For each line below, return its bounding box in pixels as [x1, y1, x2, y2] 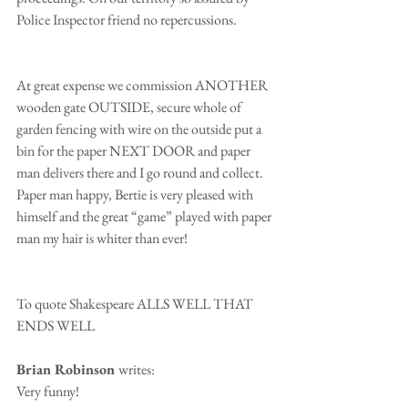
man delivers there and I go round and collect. [16, 162, 266, 182]
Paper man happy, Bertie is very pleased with [16, 184, 256, 204]
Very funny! [16, 381, 85, 401]
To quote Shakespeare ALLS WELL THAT [16, 293, 256, 313]
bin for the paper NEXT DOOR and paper [16, 140, 253, 160]
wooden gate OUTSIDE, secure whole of [16, 97, 244, 117]
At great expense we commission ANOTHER [16, 75, 270, 95]
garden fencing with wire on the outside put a [16, 118, 264, 138]
